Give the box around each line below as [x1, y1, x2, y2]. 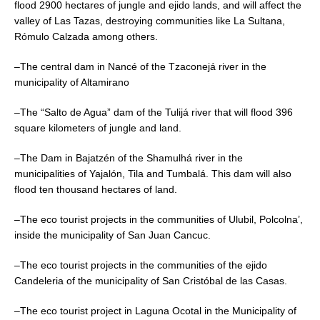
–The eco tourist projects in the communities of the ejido [14, 259, 267, 271]
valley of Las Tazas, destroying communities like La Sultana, [14, 14, 285, 26]
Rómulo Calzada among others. [14, 30, 158, 42]
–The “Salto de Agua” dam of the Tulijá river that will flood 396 [14, 106, 293, 118]
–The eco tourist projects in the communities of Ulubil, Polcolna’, [14, 213, 303, 225]
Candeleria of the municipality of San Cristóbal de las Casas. [14, 274, 287, 286]
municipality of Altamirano [14, 76, 129, 88]
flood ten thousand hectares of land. [14, 183, 177, 195]
